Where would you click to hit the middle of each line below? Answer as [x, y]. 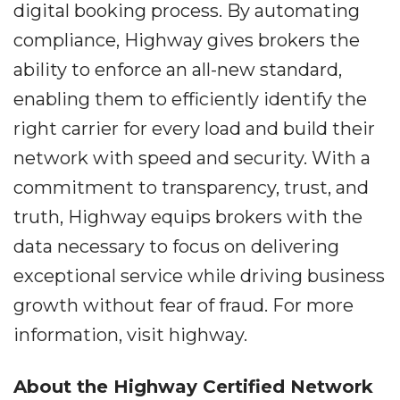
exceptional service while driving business [199, 276]
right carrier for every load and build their [194, 129]
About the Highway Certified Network [193, 387]
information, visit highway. [130, 335]
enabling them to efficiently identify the [190, 99]
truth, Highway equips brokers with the [188, 217]
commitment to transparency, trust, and [191, 187]
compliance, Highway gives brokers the [187, 40]
